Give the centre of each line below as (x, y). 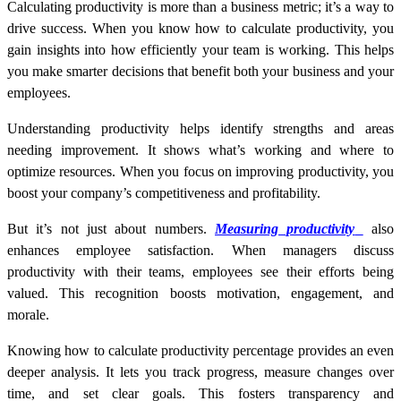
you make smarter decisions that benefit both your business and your (200, 72)
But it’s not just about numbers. (111, 229)
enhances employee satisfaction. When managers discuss (200, 251)
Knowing (36, 351)
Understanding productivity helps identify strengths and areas (200, 129)
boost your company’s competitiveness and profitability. (164, 193)
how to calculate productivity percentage (179, 351)
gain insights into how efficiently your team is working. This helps (200, 50)
